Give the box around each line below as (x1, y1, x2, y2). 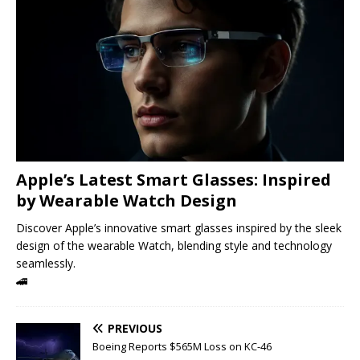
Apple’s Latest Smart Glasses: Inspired (16, 168, 331, 190)
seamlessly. (16, 255, 76, 271)
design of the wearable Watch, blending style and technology (16, 237, 332, 253)
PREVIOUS (108, 320, 162, 336)
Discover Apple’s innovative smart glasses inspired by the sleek (16, 219, 342, 235)
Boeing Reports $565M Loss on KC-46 (92, 338, 272, 354)
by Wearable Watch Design (16, 189, 237, 211)
